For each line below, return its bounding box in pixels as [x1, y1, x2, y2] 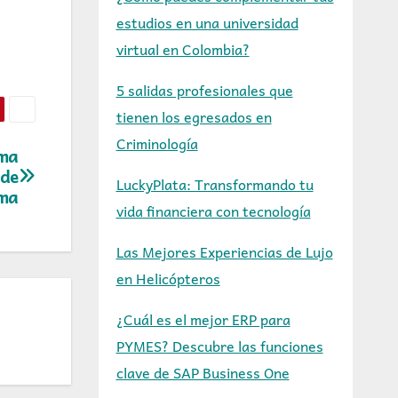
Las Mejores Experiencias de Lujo [115, 240, 333, 263]
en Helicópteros [115, 267, 220, 290]
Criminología [115, 131, 198, 155]
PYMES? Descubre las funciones [115, 334, 323, 357]
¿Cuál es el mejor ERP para [115, 307, 291, 330]
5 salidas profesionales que [115, 78, 293, 101]
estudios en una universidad [115, 11, 298, 34]
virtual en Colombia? [115, 37, 250, 60]
